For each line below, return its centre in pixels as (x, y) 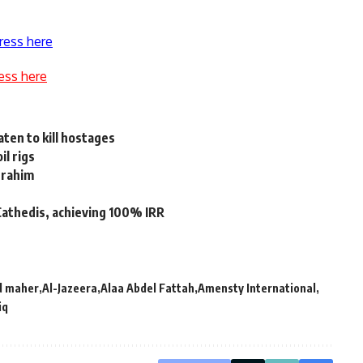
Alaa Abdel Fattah (147, 288)
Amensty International (257, 288)
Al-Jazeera (70, 288)
